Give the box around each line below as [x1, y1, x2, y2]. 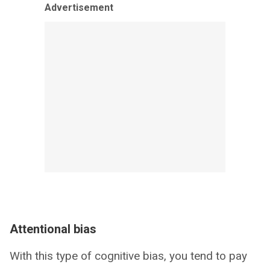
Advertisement [45, 1, 113, 13]
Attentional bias [10, 221, 96, 236]
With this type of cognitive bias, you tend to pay [10, 248, 247, 263]
